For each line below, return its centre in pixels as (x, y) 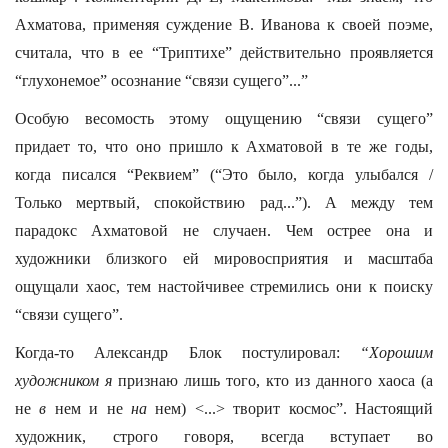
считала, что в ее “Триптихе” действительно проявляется (224, 52)
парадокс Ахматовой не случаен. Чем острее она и (224, 230)
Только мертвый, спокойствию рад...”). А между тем (224, 202)
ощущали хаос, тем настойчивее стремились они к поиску (224, 286)
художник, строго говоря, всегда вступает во (224, 436)
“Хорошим (396, 352)
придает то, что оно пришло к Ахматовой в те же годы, (224, 146)
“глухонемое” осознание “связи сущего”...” (161, 80)
